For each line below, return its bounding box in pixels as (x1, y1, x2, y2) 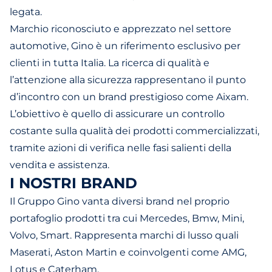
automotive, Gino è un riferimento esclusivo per (10, 40, 240, 52)
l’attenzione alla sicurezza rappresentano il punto (10, 74, 246, 86)
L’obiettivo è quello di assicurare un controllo (10, 108, 225, 120)
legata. (10, 6, 42, 18)
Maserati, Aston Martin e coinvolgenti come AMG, (10, 246, 246, 258)
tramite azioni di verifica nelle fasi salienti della (10, 142, 231, 154)
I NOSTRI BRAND (10, 174, 137, 192)
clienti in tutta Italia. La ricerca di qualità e (10, 57, 209, 69)
